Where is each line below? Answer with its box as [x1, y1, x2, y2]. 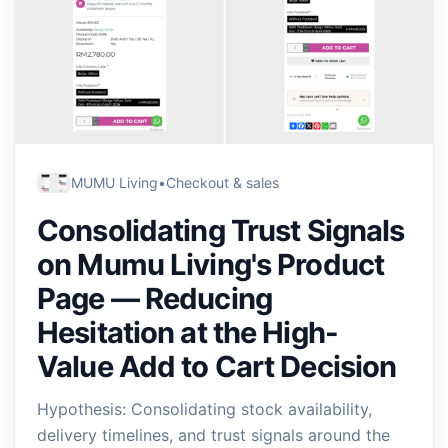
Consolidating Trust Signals [37, 213, 405, 248]
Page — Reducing [37, 281, 272, 316]
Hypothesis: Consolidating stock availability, [37, 399, 372, 419]
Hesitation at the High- [37, 315, 338, 350]
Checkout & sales [166, 174, 279, 191]
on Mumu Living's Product [37, 247, 385, 282]
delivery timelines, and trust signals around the [37, 425, 390, 445]
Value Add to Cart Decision [37, 349, 397, 384]
